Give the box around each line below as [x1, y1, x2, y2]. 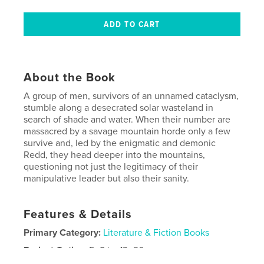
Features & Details [24, 207, 133, 222]
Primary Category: [24, 226, 101, 239]
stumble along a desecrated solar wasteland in [24, 101, 214, 114]
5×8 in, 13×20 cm [89, 244, 160, 256]
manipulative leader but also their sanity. [24, 172, 190, 184]
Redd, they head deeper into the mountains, [24, 148, 206, 161]
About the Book [24, 70, 116, 85]
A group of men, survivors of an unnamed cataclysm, [24, 90, 239, 102]
